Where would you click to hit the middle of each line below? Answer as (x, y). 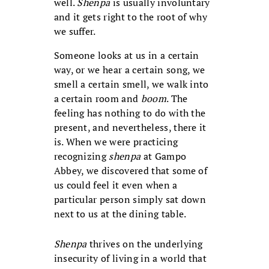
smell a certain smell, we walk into (131, 84)
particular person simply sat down (130, 200)
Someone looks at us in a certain (126, 56)
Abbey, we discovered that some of (131, 171)
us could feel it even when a (116, 185)
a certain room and (97, 99)
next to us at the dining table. (120, 214)
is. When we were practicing (116, 142)
